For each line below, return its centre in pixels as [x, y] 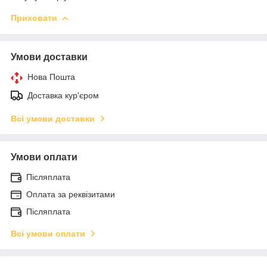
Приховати [34, 18]
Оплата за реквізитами [71, 194]
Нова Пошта [51, 77]
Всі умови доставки [53, 118]
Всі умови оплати [48, 233]
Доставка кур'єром [63, 95]
